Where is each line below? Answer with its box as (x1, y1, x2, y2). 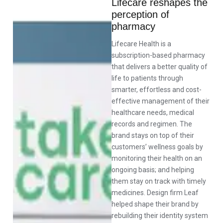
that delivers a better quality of (111, 63, 208, 71)
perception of (111, 9, 169, 20)
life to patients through (111, 74, 183, 82)
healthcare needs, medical (111, 109, 194, 116)
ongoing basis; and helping (111, 166, 194, 174)
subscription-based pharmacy (111, 51, 205, 59)
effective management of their (111, 97, 210, 105)
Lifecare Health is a (111, 40, 171, 48)
